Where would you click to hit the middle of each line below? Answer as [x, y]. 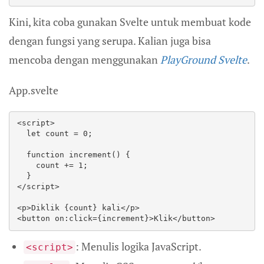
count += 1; [27, 166]
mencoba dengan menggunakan [85, 59]
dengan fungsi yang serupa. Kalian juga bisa [110, 40]
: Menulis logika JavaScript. [138, 246]
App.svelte [34, 90]
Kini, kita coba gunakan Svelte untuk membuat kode [130, 22]
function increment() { [22, 155]
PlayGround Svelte [204, 59]
